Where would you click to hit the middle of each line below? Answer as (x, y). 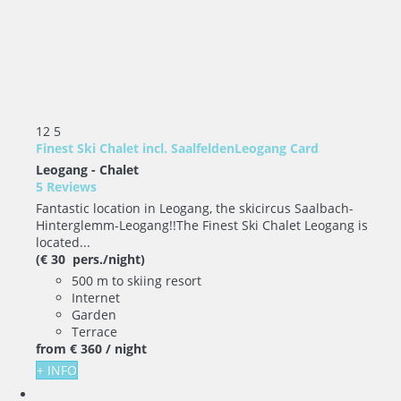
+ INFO (57, 370)
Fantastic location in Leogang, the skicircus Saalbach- (195, 208)
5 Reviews (66, 186)
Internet (96, 297)
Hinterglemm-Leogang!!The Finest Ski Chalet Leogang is (202, 225)
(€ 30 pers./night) (90, 259)
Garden (94, 314)
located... (63, 242)
